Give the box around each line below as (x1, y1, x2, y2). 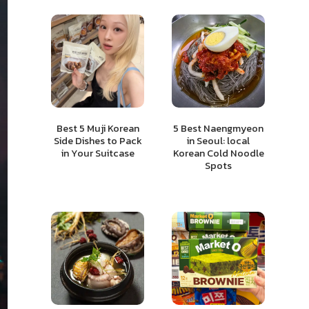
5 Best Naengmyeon (173, 121, 263, 137)
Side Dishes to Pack (53, 133, 142, 149)
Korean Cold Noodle (172, 146, 264, 161)
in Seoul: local (187, 133, 250, 149)
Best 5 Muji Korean (56, 121, 139, 137)
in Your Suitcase (61, 146, 134, 161)
